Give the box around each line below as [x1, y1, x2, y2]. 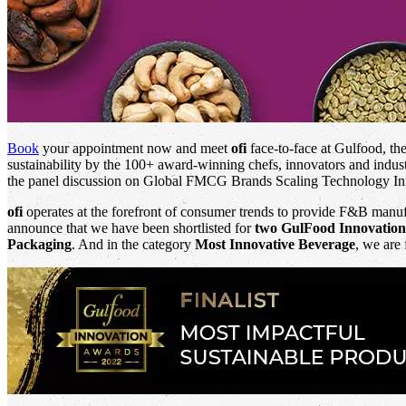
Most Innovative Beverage [195, 236, 355, 252]
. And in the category [72, 236, 195, 252]
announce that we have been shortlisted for [7, 219, 255, 236]
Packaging [7, 236, 72, 252]
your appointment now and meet [39, 140, 231, 156]
